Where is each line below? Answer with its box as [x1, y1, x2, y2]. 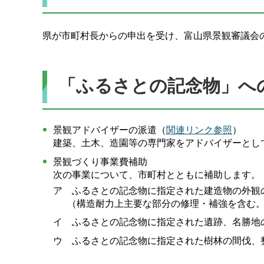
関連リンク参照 [166, 125, 232, 136]
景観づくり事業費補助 [52, 156, 147, 167]
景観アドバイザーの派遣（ [52, 125, 166, 136]
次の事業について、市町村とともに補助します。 [52, 169, 260, 180]
